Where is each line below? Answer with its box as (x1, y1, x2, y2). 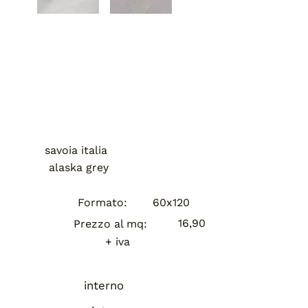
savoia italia (44, 143, 107, 157)
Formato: (78, 196, 128, 209)
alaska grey (48, 161, 109, 175)
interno (83, 278, 124, 293)
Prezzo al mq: (73, 217, 147, 230)
